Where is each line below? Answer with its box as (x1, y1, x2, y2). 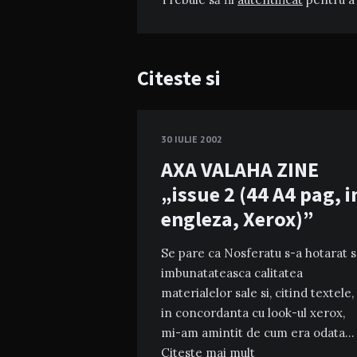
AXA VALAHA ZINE (161, 156, 319, 182)
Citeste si (137, 65, 221, 91)
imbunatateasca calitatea (161, 265, 303, 280)
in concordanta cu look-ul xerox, (161, 305, 345, 320)
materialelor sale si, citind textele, (161, 285, 354, 300)
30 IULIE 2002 (161, 133, 222, 145)
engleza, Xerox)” (161, 206, 314, 232)
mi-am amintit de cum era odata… (161, 325, 355, 340)
